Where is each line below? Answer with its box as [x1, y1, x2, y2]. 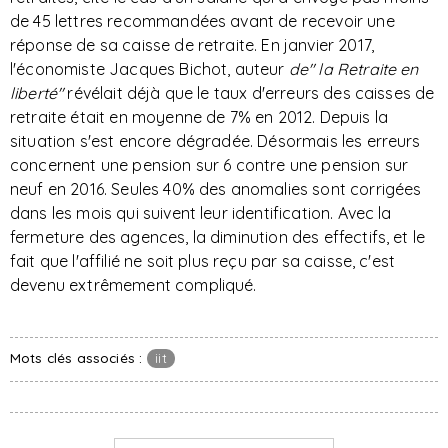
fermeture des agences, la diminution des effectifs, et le [10, 227, 426, 247]
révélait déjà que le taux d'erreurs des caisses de [67, 83, 435, 103]
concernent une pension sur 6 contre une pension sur [10, 155, 409, 175]
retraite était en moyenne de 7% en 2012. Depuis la [10, 107, 389, 127]
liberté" [10, 83, 68, 103]
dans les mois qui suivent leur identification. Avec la [10, 203, 392, 223]
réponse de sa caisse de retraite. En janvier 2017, [10, 35, 375, 55]
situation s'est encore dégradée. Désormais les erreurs [10, 131, 421, 151]
